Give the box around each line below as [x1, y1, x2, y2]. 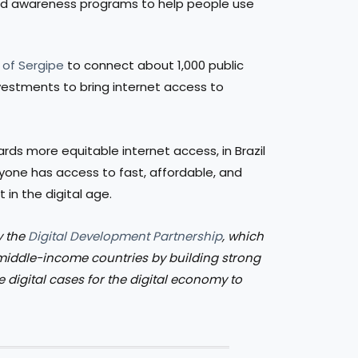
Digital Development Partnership [28, 228, 222, 245]
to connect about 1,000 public [64, 56, 244, 74]
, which [222, 228, 264, 245]
